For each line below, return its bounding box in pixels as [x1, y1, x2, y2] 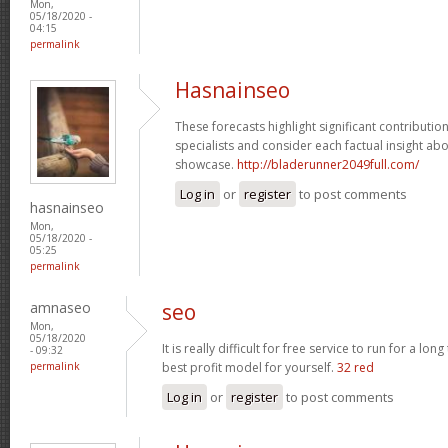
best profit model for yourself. [162, 358, 337, 376]
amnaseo [30, 297, 91, 317]
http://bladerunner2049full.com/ [237, 155, 419, 173]
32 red [337, 358, 374, 376]
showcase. [175, 155, 237, 173]
